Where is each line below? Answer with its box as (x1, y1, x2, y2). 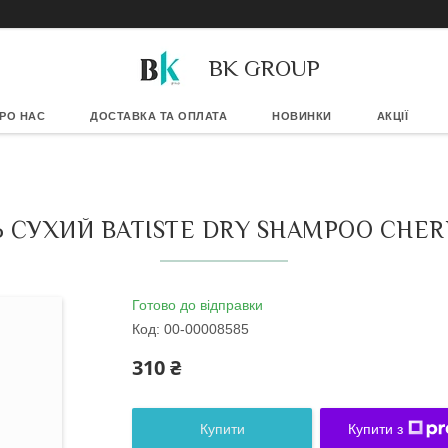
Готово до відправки (132, 297, 263, 313)
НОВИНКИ (272, 110, 332, 122)
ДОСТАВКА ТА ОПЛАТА (90, 110, 228, 122)
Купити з (347, 421, 403, 437)
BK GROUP (208, 54, 320, 81)
